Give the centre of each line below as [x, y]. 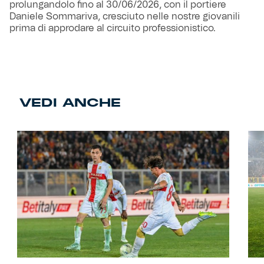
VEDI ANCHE [70, 103]
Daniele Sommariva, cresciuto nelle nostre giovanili [125, 17]
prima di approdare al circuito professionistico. [113, 29]
